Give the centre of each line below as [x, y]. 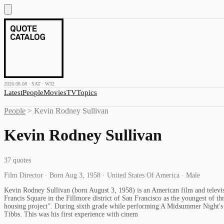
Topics [87, 92]
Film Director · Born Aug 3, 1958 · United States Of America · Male [102, 175]
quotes [21, 160]
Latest [13, 92]
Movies [55, 92]
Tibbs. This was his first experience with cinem [71, 214]
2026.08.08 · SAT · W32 [29, 84]
